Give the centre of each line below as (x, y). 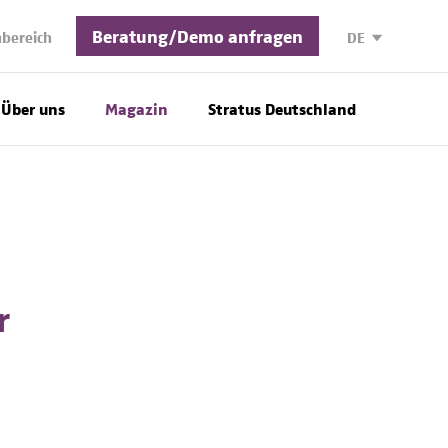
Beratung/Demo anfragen (197, 35)
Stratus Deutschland (282, 108)
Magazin (136, 108)
